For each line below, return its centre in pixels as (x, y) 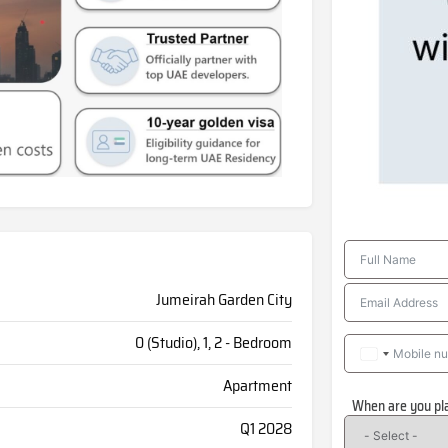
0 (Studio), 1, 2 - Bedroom (213, 343)
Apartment (257, 386)
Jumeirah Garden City (223, 300)
